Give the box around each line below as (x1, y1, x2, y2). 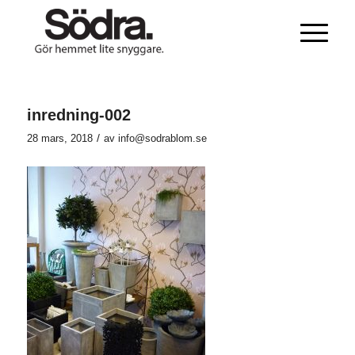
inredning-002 (26, 106, 131, 124)
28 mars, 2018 (26, 132, 93, 144)
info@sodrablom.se (117, 132, 207, 144)
